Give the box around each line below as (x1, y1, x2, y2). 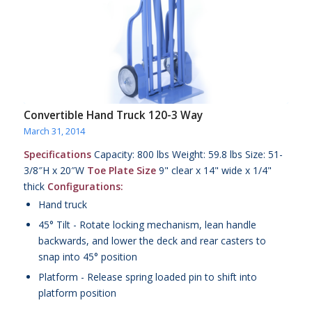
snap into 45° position (38, 250, 137, 264)
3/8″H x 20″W (23, 164, 87, 178)
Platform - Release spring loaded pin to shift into (38, 270, 257, 284)
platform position (38, 286, 116, 300)
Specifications (23, 148, 91, 162)
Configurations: (47, 180, 123, 194)
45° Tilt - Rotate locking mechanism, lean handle (38, 218, 256, 232)
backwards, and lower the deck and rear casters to (38, 234, 266, 248)
